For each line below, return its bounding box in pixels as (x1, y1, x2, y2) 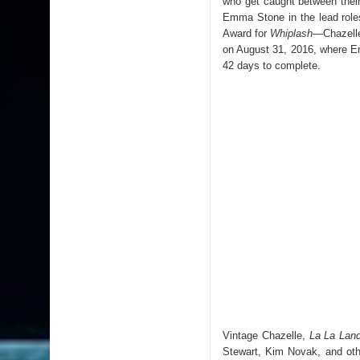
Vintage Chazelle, (223, 329, 309, 342)
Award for (223, 27, 271, 39)
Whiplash (270, 27, 313, 39)
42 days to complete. (223, 59, 321, 72)
